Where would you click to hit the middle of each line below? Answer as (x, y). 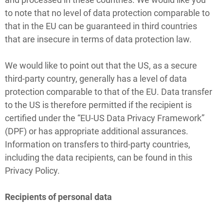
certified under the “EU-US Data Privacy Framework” (105, 118)
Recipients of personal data (58, 197)
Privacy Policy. (32, 170)
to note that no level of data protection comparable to (107, 13)
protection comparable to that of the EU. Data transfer (109, 91)
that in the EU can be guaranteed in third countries (101, 26)
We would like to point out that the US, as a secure (101, 65)
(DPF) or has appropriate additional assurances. (97, 131)
